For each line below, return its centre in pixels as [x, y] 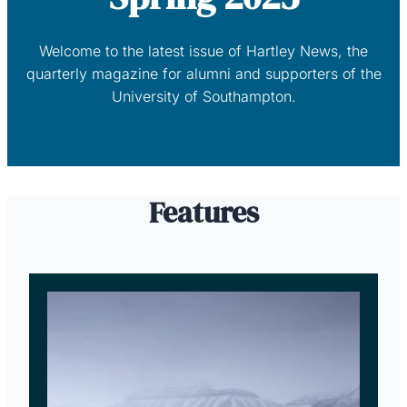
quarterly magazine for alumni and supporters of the [203, 73]
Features [203, 212]
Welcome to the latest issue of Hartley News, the [203, 50]
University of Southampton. [203, 96]
